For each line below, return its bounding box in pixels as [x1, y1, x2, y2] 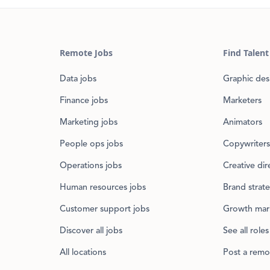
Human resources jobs [59, 183, 146, 192]
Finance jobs [59, 96, 108, 105]
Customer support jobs [59, 205, 149, 214]
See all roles [222, 227, 269, 236]
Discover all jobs [59, 227, 122, 236]
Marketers [222, 96, 262, 105]
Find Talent [222, 47, 269, 58]
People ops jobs [59, 140, 123, 149]
